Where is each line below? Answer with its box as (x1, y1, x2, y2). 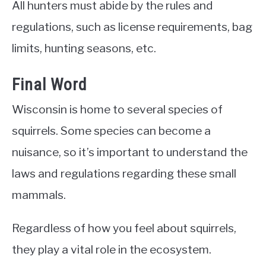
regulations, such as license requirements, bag (12, 20, 252, 34)
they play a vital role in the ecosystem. (12, 242, 211, 257)
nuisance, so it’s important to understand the (12, 145, 248, 160)
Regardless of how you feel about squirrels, (12, 221, 236, 236)
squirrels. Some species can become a (12, 123, 211, 138)
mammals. (12, 188, 66, 202)
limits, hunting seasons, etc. (12, 41, 156, 56)
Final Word (12, 75, 87, 95)
